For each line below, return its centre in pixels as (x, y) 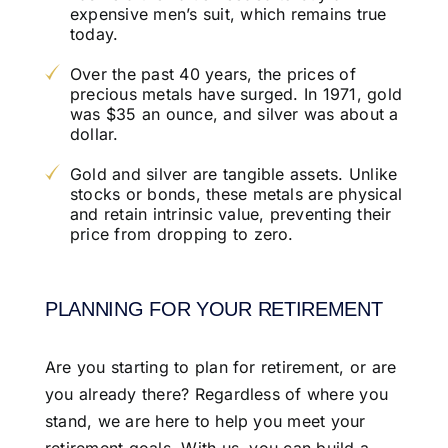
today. (94, 33)
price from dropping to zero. (181, 233)
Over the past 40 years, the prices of (212, 73)
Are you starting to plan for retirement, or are (220, 367)
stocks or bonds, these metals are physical (236, 193)
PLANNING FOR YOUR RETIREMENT (213, 308)
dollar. (94, 133)
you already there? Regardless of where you (216, 394)
